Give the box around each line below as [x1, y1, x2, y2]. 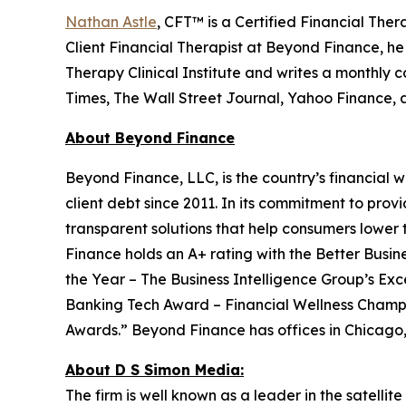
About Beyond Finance [65, 129, 235, 147]
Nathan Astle [65, 13, 157, 31]
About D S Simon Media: [65, 361, 244, 379]
